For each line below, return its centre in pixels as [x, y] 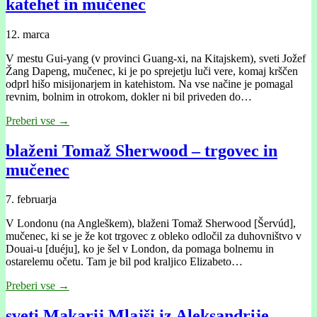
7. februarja [31, 200]
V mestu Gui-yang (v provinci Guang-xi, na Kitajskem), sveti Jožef [156, 58]
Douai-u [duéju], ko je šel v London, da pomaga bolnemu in [140, 249]
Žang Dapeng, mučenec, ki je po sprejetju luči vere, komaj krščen [152, 71]
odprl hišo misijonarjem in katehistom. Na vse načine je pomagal [149, 83]
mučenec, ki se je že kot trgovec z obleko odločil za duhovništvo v [154, 236]
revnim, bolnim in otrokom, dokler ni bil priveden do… [129, 96]
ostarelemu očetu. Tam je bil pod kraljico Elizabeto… [124, 262]
